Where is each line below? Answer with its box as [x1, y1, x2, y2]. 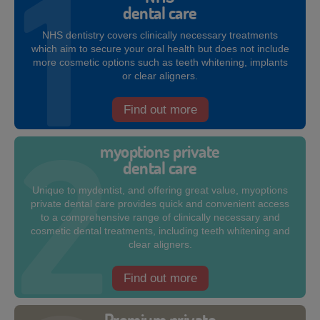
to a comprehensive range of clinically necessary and [40, 211, 280, 223]
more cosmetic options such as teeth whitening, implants [32, 56, 288, 68]
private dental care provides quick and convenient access [31, 198, 289, 209]
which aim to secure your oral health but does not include [31, 43, 289, 54]
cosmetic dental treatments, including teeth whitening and [30, 225, 290, 236]
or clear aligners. [122, 70, 198, 81]
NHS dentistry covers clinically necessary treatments [42, 29, 278, 41]
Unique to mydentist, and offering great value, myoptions [32, 184, 288, 196]
